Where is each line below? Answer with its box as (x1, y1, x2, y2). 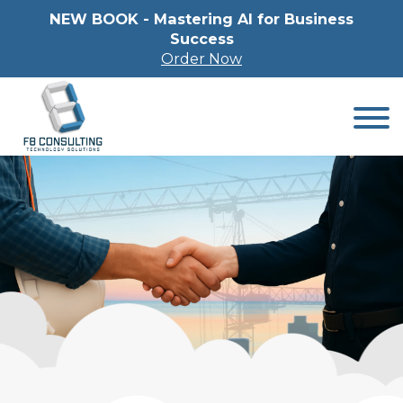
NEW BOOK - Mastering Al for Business (49, 10, 354, 28)
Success (169, 30, 234, 48)
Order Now (161, 49, 242, 67)
